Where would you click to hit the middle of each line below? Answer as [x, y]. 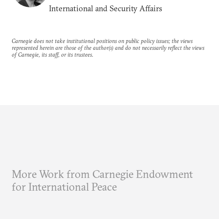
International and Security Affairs [106, 8]
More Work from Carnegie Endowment [102, 174]
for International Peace [64, 187]
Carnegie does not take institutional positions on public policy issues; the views [102, 41]
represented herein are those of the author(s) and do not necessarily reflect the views [108, 48]
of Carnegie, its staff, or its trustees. [53, 55]
